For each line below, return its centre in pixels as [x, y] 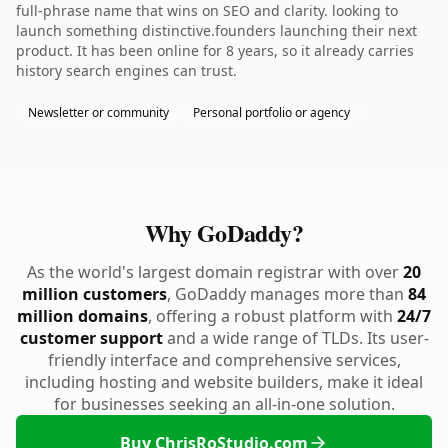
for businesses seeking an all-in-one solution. [224, 404]
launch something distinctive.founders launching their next [216, 30]
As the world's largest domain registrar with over [215, 272]
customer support [91, 338]
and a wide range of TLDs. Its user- [295, 338]
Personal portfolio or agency [271, 112]
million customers [94, 294]
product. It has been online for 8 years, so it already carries [215, 50]
